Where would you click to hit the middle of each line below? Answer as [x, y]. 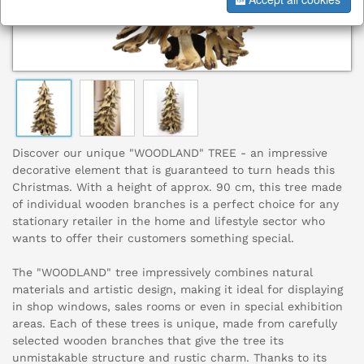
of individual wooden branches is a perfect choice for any [175, 204]
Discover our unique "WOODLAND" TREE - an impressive [170, 153]
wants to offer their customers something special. [153, 238]
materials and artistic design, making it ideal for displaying [178, 290]
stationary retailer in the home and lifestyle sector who [169, 221]
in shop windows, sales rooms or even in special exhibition [178, 307]
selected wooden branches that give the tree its [148, 341]
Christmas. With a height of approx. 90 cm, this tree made [177, 187]
